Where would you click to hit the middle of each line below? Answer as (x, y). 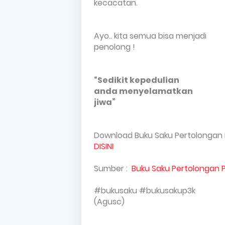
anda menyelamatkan (145, 91)
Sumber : (113, 168)
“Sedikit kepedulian (137, 80)
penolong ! (115, 47)
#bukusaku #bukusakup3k (145, 191)
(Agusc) (109, 202)
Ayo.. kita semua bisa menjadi (152, 36)
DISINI (104, 146)
